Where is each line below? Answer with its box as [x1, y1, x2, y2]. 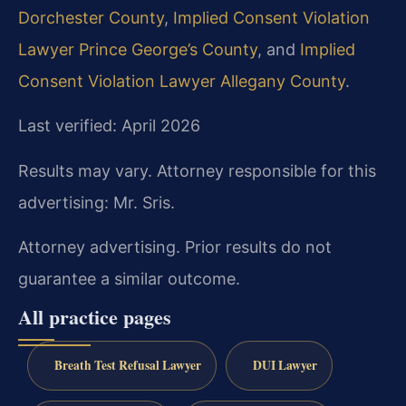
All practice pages [18, 302, 171, 333]
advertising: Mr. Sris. [18, 192, 175, 212]
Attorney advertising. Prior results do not [18, 237, 332, 257]
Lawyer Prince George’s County [18, 39, 257, 59]
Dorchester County [18, 7, 164, 27]
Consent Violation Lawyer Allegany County [18, 71, 345, 91]
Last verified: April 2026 [18, 116, 200, 136]
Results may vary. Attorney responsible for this [18, 160, 376, 180]
